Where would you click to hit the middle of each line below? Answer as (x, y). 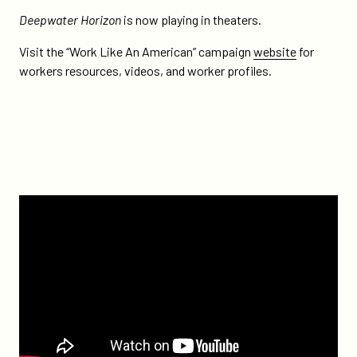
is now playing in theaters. (192, 20)
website (275, 51)
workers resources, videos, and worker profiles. (145, 71)
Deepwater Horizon (71, 20)
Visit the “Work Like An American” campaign (136, 51)
